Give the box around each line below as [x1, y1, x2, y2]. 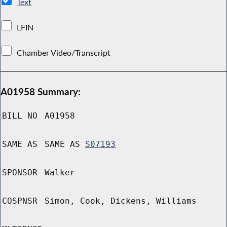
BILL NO [2, 111, 37, 121]
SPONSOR [2, 168, 37, 178]
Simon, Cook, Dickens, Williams [45, 196, 197, 206]
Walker [45, 168, 75, 178]
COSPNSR [2, 196, 37, 206]
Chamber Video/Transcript [15, 47, 113, 58]
